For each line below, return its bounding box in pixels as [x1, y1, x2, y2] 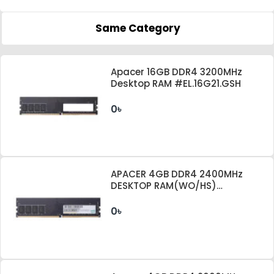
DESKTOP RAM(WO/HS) [111, 179, 217, 193]
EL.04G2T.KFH [111, 191, 172, 204]
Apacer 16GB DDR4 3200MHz [111, 65, 243, 78]
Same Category [95, 20, 180, 35]
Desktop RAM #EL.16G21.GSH [111, 76, 242, 90]
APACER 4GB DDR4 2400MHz [111, 168, 243, 181]
